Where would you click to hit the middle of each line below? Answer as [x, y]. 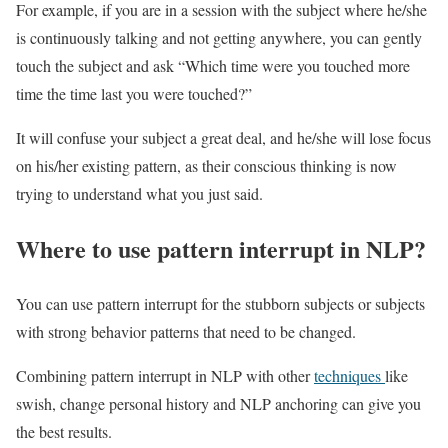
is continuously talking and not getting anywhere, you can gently [219, 38]
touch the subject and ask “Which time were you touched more [213, 66]
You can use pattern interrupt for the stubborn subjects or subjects [220, 304]
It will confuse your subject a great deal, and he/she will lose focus [223, 138]
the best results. [64, 432]
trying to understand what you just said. [139, 194]
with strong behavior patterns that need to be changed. [186, 332]
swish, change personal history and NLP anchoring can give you [218, 404]
